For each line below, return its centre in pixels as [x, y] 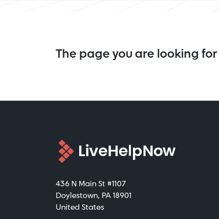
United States [80, 207]
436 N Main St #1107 [91, 184]
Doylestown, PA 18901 [94, 196]
